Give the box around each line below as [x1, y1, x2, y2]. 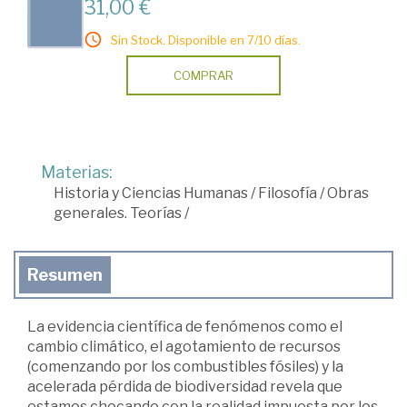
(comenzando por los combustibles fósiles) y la [27, 358, 343, 376]
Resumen [27, 265, 103, 285]
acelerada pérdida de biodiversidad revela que [27, 378, 342, 396]
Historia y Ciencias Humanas [54, 184, 248, 203]
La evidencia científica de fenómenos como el [27, 318, 342, 336]
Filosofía [258, 184, 317, 203]
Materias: [41, 163, 113, 183]
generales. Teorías [54, 204, 182, 223]
